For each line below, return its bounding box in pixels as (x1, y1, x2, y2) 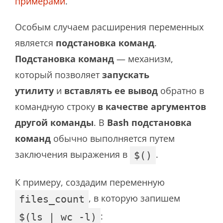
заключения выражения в (15, 148, 130, 160)
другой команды (15, 116, 94, 128)
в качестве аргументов (98, 100, 206, 112)
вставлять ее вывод (64, 84, 158, 97)
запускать (102, 68, 149, 81)
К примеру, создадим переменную (15, 176, 165, 188)
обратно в (158, 84, 204, 97)
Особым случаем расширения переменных (15, 20, 204, 33)
